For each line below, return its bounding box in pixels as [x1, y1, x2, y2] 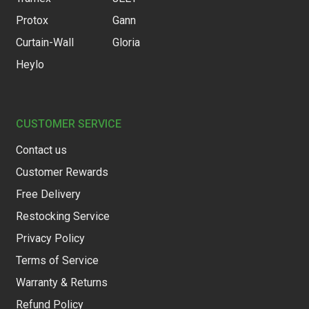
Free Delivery [15, 188, 81, 201]
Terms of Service [15, 254, 99, 268]
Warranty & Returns [15, 276, 108, 290]
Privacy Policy [15, 232, 85, 246]
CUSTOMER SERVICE [15, 117, 121, 131]
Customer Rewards [15, 166, 108, 179]
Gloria [112, 36, 140, 50]
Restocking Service [15, 210, 110, 223]
